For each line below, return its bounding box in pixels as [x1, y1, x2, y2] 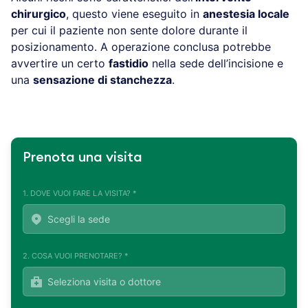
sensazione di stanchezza [33, 72, 172, 87]
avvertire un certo [11, 56, 109, 70]
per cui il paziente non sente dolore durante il [11, 23, 247, 37]
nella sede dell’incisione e [148, 56, 283, 70]
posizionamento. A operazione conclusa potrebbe [11, 39, 271, 54]
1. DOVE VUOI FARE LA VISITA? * [23, 188, 137, 198]
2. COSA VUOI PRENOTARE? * [23, 250, 129, 261]
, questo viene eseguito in [66, 6, 203, 21]
